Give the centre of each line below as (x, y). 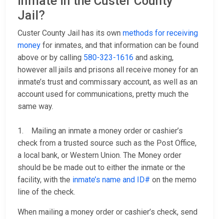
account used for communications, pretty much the (103, 94)
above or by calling (51, 58)
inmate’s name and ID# (111, 180)
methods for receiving (160, 33)
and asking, (153, 58)
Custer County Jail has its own (70, 33)
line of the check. (48, 192)
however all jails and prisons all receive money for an (108, 70)
